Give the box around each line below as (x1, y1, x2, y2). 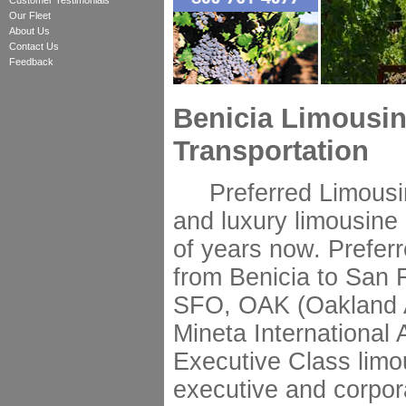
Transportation (173, 135, 369, 167)
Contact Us (9, 41, 59, 52)
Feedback (9, 56, 53, 67)
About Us (9, 25, 50, 36)
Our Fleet (9, 10, 51, 21)
